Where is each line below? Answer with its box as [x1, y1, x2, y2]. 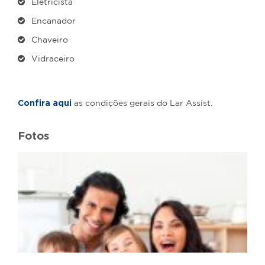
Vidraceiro [31, 56, 75, 63]
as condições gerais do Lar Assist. [74, 100, 212, 108]
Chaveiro [31, 37, 69, 44]
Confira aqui [18, 98, 72, 108]
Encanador [31, 18, 76, 25]
